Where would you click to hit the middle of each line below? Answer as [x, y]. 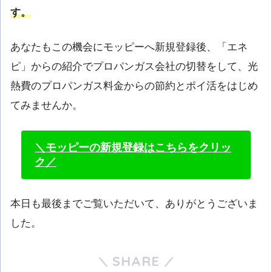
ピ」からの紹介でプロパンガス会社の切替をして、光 [134, 66]
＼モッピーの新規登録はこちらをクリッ [133, 147]
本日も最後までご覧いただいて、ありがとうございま [134, 204]
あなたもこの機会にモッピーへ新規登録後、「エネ [129, 47]
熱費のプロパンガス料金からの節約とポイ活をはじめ [134, 86]
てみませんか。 [46, 105]
